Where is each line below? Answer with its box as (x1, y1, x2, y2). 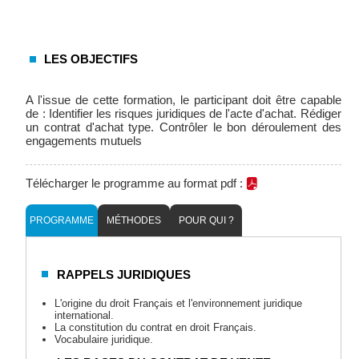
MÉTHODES (107, 215, 162, 227)
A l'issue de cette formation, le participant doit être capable (26, 93, 341, 107)
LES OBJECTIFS (44, 52, 139, 67)
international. (54, 309, 115, 322)
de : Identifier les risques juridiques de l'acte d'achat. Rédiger (26, 107, 341, 121)
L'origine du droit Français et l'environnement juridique (54, 297, 303, 310)
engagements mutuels (26, 134, 149, 148)
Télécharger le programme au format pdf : (26, 176, 247, 191)
